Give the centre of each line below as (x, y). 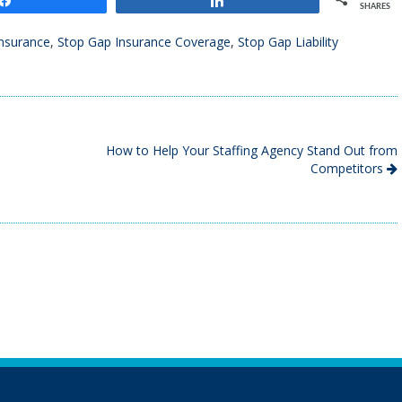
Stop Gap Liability (288, 41)
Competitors (349, 168)
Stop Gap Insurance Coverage (144, 41)
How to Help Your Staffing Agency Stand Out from (252, 150)
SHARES (375, 6)
